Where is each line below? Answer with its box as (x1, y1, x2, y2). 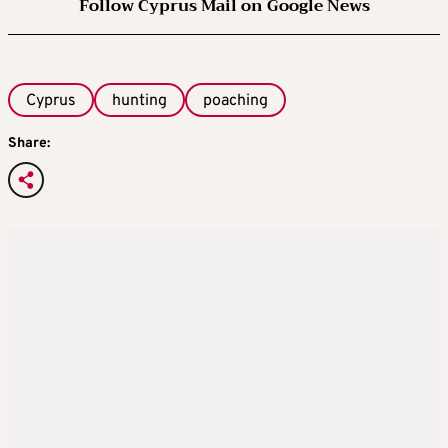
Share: (8, 135, 50, 153)
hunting (112, 90, 167, 111)
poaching (203, 90, 268, 111)
